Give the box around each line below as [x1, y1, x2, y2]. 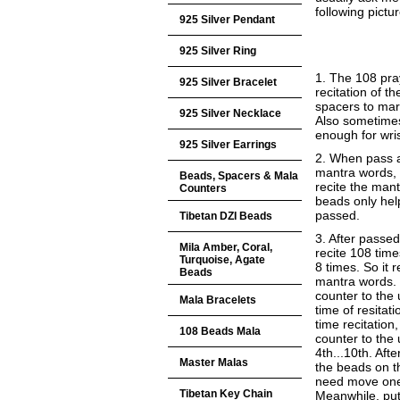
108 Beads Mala [179, 325, 261, 337]
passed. [315, 208, 360, 222]
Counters [179, 182, 227, 195]
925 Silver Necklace [179, 107, 281, 120]
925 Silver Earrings [179, 138, 277, 151]
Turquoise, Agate [179, 254, 265, 266]
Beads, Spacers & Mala [179, 170, 298, 182]
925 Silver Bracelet [179, 76, 277, 88]
